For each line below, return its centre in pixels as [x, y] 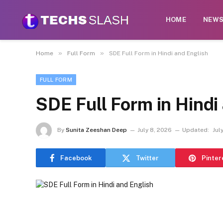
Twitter [147, 158]
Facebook [76, 158]
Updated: [196, 130]
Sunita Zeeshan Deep [96, 130]
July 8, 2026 [155, 130]
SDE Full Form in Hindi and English [159, 53]
